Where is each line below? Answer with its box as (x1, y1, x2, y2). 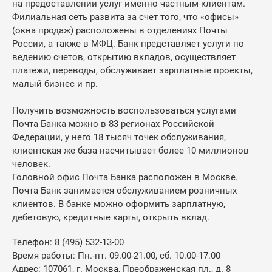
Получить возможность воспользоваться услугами (12, 104, 236, 116)
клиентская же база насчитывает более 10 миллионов (12, 144, 249, 156)
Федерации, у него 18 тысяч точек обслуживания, (12, 131, 226, 143)
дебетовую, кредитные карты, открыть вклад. (12, 211, 209, 223)
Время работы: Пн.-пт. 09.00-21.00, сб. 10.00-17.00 (12, 250, 220, 261)
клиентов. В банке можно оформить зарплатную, (12, 198, 225, 209)
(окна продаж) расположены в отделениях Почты (12, 24, 228, 36)
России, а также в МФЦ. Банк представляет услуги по (12, 38, 244, 49)
